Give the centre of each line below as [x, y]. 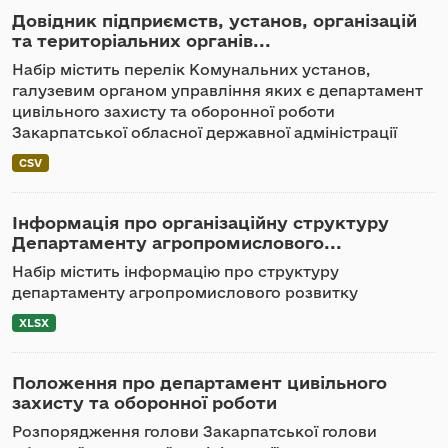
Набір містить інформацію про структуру [175, 271]
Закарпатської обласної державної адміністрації [204, 132]
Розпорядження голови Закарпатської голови [194, 431]
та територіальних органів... [141, 40]
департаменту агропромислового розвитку [185, 292]
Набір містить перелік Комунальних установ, [191, 69]
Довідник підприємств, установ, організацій [214, 20]
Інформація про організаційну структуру [200, 222]
